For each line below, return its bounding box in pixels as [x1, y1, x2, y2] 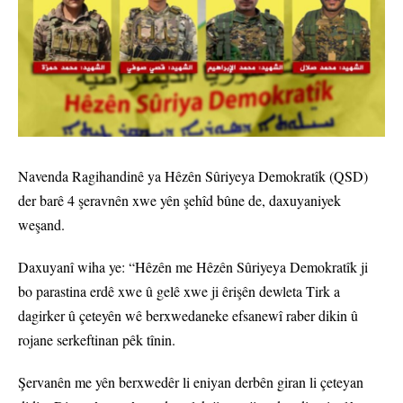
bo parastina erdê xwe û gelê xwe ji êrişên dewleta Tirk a [18, 282, 340, 301]
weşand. [18, 215, 65, 235]
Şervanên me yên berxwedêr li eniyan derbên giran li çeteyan [18, 372, 363, 392]
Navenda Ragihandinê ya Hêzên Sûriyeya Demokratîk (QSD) [18, 166, 368, 186]
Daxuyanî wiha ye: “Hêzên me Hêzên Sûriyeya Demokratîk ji [18, 257, 368, 277]
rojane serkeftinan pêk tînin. [18, 330, 175, 350]
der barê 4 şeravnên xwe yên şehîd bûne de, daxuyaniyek [18, 191, 341, 210]
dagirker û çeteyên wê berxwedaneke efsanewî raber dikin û [18, 306, 358, 326]
